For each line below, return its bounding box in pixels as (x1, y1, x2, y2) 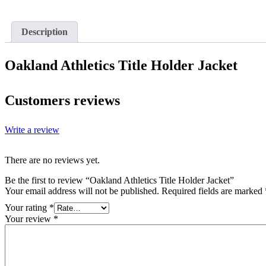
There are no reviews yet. (5, 155, 100, 166)
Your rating (5, 202, 49, 213)
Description (21, 26, 68, 37)
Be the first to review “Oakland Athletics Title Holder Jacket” (5, 175, 234, 186)
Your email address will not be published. (5, 186, 159, 197)
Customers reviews (5, 93, 120, 109)
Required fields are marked (161, 186, 265, 197)
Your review (5, 214, 53, 224)
